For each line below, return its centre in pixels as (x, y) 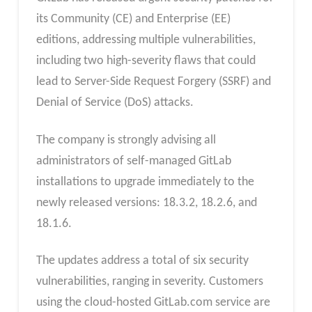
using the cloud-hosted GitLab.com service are (153, 303)
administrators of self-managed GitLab (133, 161)
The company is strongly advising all (126, 140)
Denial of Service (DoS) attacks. (115, 103)
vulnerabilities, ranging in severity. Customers (149, 282)
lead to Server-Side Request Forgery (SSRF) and (153, 82)
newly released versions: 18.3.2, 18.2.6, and (146, 203)
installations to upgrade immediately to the (145, 182)
